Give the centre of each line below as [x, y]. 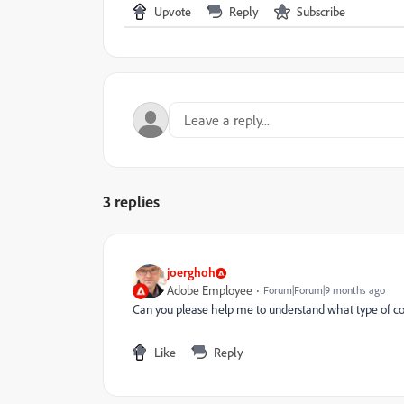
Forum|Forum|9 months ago [324, 290]
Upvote [173, 11]
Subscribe [321, 11]
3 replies [131, 201]
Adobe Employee [210, 290]
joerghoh [191, 272]
